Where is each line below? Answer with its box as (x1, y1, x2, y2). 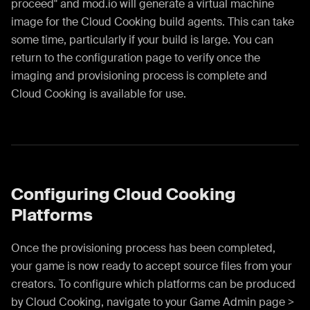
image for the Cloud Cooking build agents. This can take (11, 15, 294, 30)
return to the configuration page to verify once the (11, 51, 260, 66)
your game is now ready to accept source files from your (11, 259, 292, 274)
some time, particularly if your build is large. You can (11, 33, 273, 48)
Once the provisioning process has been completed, (11, 241, 275, 256)
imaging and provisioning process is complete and (11, 69, 267, 84)
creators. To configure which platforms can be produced (11, 277, 295, 292)
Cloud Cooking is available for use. (11, 86, 186, 102)
